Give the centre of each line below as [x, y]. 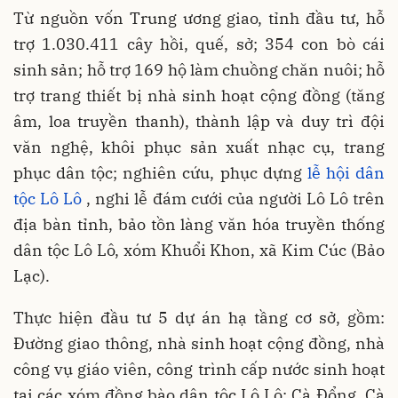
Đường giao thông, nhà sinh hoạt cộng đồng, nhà [199, 343]
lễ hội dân [346, 172]
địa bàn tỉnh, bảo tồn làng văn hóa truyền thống [199, 224]
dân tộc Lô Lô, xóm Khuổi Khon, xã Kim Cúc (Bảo [199, 250]
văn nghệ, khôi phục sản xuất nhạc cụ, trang [199, 147]
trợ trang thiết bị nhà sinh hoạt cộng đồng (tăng [199, 95]
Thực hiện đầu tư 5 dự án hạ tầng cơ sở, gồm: [199, 317]
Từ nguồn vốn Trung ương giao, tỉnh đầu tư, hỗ [199, 18]
